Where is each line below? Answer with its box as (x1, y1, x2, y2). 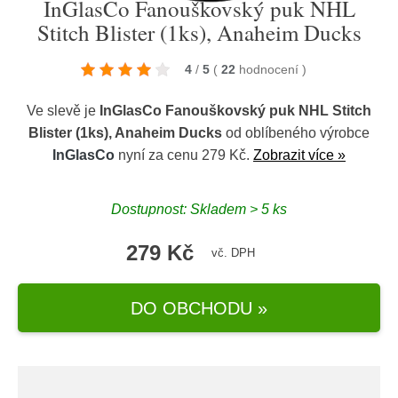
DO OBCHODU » (131, 298, 267, 318)
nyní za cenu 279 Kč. (115, 147, 253, 163)
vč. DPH (211, 246, 255, 259)
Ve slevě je (27, 103, 99, 118)
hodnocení (239, 62, 302, 76)
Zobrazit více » (253, 147, 346, 163)
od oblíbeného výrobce (222, 125, 370, 140)
